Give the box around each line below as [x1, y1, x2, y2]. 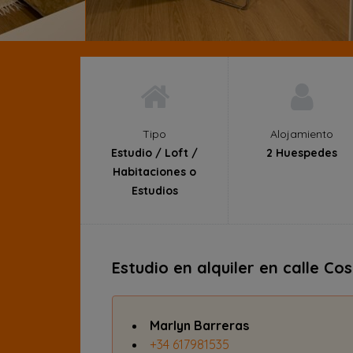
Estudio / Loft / [111, 146, 198, 160]
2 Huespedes [266, 146, 337, 160]
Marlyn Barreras [150, 318, 249, 333]
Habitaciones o [113, 165, 196, 179]
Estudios [131, 184, 178, 198]
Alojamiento [270, 127, 333, 141]
